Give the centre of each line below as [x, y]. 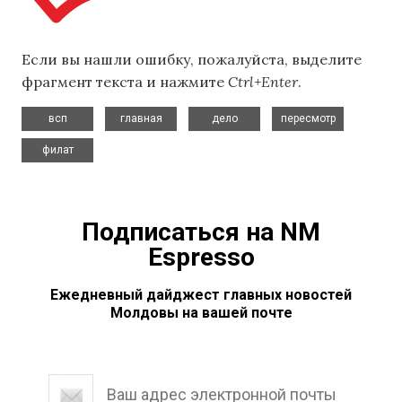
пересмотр [308, 118]
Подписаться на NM [201, 232]
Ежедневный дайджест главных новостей [201, 294]
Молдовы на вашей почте [201, 312]
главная [141, 118]
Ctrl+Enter [263, 82]
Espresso [201, 257]
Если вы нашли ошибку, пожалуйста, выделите [192, 60]
